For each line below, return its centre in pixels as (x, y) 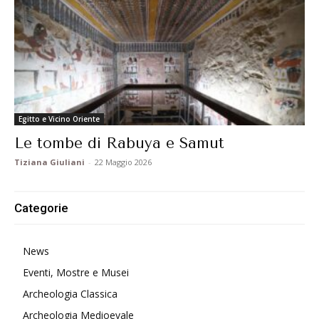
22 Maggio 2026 (123, 162)
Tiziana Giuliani (49, 162)
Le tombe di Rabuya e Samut (119, 143)
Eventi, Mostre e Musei (76, 273)
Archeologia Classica (70, 294)
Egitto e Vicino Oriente (59, 119)
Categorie (41, 208)
